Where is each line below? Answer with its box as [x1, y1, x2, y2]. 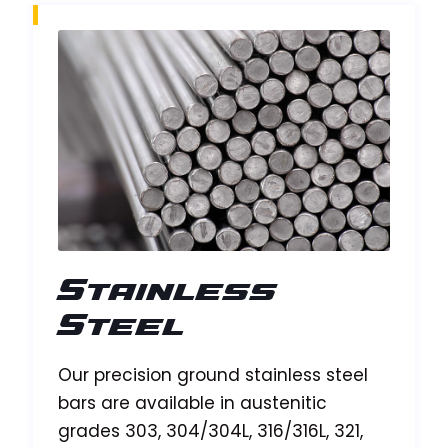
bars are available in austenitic [58, 391, 327, 416]
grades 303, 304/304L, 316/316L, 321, [58, 419, 363, 444]
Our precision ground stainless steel [58, 363, 368, 388]
